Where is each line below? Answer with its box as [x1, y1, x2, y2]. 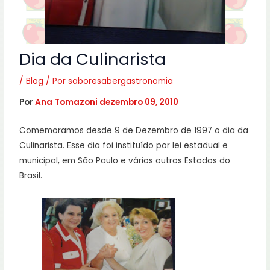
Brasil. [19, 170, 43, 182]
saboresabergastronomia [68, 75, 174, 87]
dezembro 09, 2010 [99, 96, 179, 108]
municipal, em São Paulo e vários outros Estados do [19, 155, 231, 167]
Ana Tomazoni [35, 96, 100, 108]
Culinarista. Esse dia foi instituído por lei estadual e [19, 140, 228, 152]
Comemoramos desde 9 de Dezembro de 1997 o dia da [19, 125, 249, 137]
